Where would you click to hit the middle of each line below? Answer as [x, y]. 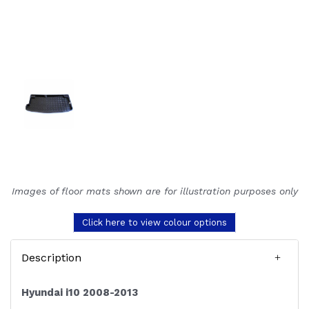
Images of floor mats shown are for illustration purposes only [154, 191]
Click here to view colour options [154, 223]
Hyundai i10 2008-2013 [80, 293]
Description [51, 258]
